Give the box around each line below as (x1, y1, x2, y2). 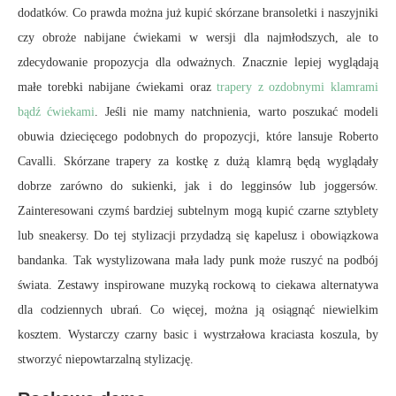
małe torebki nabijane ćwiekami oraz (18, 80, 217, 94)
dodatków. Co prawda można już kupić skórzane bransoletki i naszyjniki (18, 6, 378, 19)
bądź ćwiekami (18, 105, 95, 118)
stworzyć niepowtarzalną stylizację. (18, 353, 194, 366)
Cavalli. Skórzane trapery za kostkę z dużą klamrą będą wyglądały (18, 155, 378, 168)
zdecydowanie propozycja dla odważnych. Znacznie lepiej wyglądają (18, 56, 378, 69)
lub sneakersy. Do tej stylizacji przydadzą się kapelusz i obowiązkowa (18, 229, 378, 242)
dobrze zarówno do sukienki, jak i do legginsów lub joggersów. (18, 179, 378, 193)
